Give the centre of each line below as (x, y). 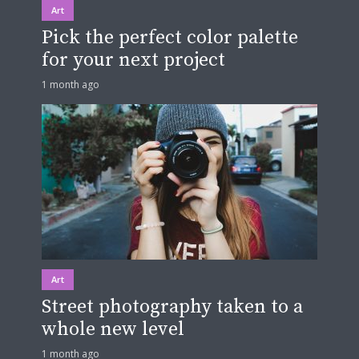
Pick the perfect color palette (170, 38)
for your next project (133, 61)
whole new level (113, 330)
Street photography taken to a (172, 307)
